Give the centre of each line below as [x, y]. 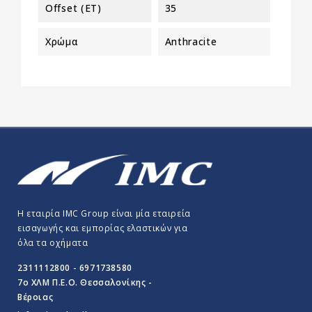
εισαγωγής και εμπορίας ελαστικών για [103, 228]
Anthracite [191, 41]
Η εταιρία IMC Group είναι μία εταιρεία [104, 213]
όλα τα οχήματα [53, 242]
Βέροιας [36, 297]
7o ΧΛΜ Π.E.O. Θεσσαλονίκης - [85, 282]
